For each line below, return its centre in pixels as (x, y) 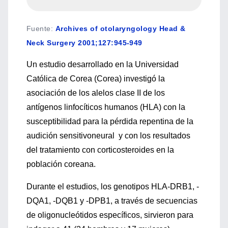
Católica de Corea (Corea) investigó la (96, 79)
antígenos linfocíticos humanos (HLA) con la (106, 107)
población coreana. (61, 164)
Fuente (39, 28)
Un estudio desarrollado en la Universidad (103, 64)
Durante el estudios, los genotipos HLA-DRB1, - (113, 187)
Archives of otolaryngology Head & (120, 28)
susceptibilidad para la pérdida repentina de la (110, 121)
